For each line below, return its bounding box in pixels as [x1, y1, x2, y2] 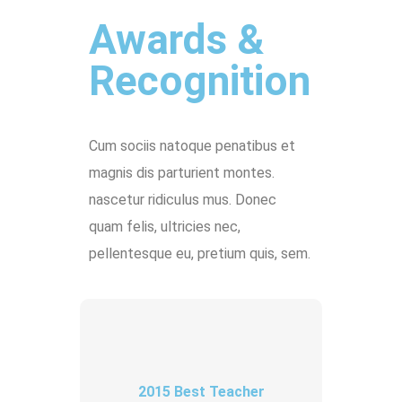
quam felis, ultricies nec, [89, 218, 240, 236]
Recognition [89, 57, 310, 106]
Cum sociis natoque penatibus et [89, 137, 295, 155]
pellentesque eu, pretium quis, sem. [89, 245, 310, 263]
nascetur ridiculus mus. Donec [89, 191, 276, 209]
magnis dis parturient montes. [89, 164, 275, 182]
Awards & [89, 15, 265, 65]
